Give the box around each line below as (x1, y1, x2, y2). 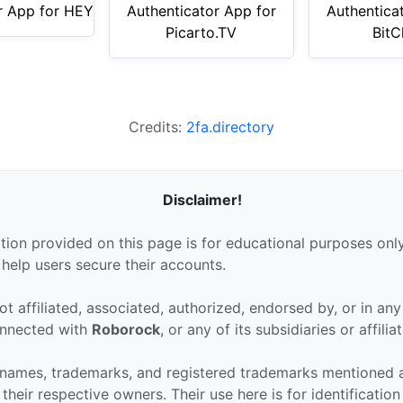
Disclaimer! (163, 190, 243, 209)
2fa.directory (185, 117, 274, 136)
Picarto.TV (166, 22, 237, 41)
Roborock (92, 319, 161, 338)
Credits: (128, 117, 186, 136)
